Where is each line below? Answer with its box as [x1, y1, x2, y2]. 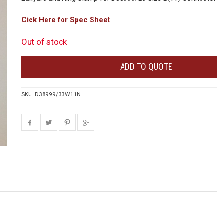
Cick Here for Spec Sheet [21, 15, 110, 24]
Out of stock [21, 37, 67, 46]
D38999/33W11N [35, 91, 81, 98]
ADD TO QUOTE [120, 61, 172, 72]
